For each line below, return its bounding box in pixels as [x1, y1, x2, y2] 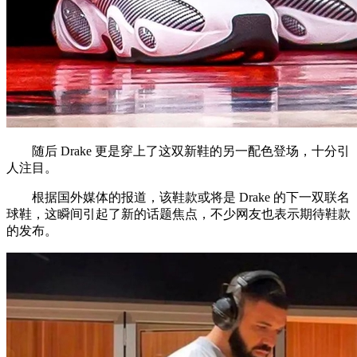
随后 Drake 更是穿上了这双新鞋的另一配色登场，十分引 [6, 143, 350, 158]
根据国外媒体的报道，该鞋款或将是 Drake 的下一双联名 [6, 190, 350, 204]
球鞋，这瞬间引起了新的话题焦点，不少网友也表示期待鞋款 [6, 206, 351, 221]
